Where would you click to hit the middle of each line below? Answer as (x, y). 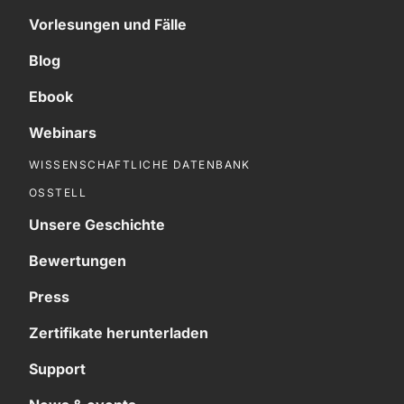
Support (57, 368)
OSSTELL (58, 192)
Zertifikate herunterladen (119, 332)
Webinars (63, 132)
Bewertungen (78, 260)
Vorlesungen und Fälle (108, 24)
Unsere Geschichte (97, 224)
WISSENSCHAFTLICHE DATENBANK (140, 164)
